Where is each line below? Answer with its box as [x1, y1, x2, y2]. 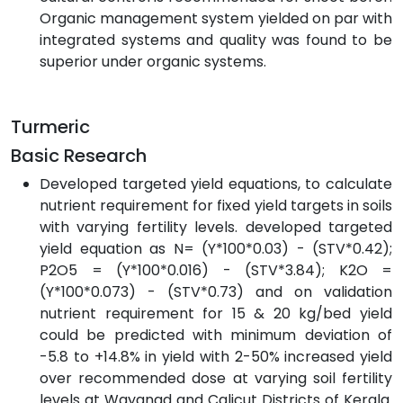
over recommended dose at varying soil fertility [40, 367, 392, 389]
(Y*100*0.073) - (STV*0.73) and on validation [40, 281, 392, 302]
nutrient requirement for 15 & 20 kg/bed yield [40, 302, 392, 324]
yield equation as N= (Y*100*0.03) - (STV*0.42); [40, 237, 392, 259]
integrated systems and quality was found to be [40, 29, 392, 50]
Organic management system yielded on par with [40, 7, 392, 29]
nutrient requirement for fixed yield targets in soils [40, 194, 392, 216]
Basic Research [11, 142, 147, 168]
